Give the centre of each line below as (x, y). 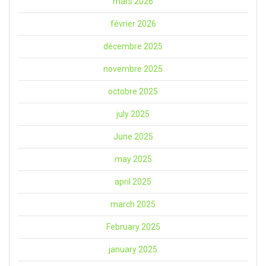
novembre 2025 (133, 69)
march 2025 (133, 205)
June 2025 (133, 137)
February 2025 (133, 227)
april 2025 (133, 182)
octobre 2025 (133, 92)
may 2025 (133, 159)
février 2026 (133, 24)
